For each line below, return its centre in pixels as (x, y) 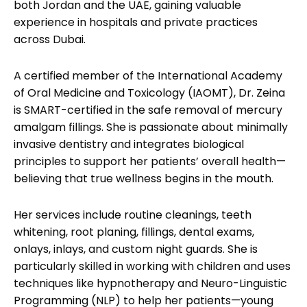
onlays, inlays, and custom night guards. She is (136, 249)
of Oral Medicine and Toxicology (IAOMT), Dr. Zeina (149, 93)
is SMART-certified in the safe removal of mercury (148, 110)
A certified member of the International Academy (148, 76)
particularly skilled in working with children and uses (152, 267)
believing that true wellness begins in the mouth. (144, 179)
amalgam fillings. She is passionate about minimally (151, 127)
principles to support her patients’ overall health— (150, 162)
